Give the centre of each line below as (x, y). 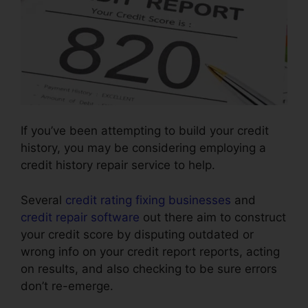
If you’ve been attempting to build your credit (145, 131)
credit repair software (80, 217)
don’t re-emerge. (67, 286)
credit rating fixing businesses (148, 200)
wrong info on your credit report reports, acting (150, 251)
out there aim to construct (213, 217)
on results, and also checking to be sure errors (149, 268)
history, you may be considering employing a (143, 148)
